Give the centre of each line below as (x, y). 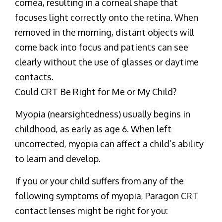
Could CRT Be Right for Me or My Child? (96, 91)
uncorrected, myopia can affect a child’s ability (109, 143)
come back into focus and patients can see (102, 47)
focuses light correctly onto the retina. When (107, 17)
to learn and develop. (58, 158)
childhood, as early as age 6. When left (93, 129)
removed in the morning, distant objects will (105, 32)
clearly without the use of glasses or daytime (107, 62)
